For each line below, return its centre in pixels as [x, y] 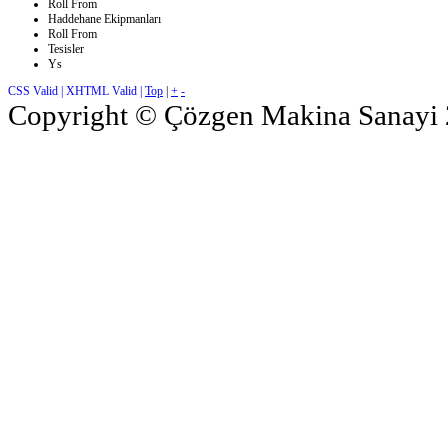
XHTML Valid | [105, 91]
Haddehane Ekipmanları [104, 19]
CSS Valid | [37, 91]
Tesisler [66, 49]
